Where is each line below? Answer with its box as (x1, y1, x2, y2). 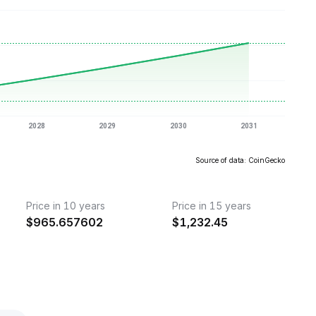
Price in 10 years (26, 200, 106, 212)
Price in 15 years (171, 200, 251, 212)
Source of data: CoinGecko (195, 156, 285, 164)
